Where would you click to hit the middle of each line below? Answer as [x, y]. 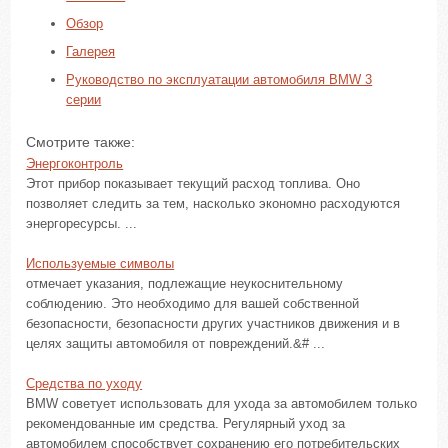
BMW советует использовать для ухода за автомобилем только [222, 403]
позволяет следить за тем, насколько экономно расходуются [213, 203]
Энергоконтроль [75, 163]
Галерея [91, 51]
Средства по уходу [84, 383]
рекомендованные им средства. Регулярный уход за [186, 423]
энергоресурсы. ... [82, 223]
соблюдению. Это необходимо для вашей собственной [193, 303]
